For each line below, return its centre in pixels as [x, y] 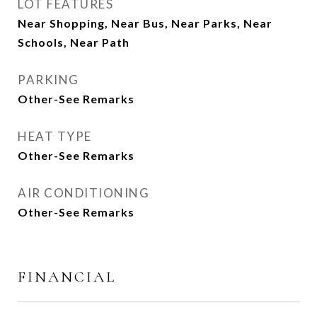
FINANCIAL [67, 277]
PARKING [48, 80]
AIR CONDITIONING [83, 193]
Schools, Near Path [74, 42]
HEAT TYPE [55, 136]
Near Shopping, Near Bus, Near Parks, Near [145, 23]
